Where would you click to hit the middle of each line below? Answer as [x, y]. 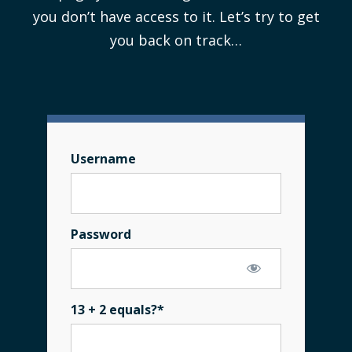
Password [101, 234]
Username [103, 158]
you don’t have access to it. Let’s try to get [176, 16]
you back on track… [176, 40]
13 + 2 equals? [114, 309]
